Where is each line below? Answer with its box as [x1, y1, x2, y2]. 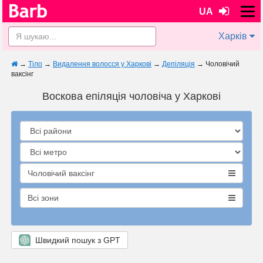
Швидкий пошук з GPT [31, 235, 120, 245]
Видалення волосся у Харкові [53, 60, 151, 68]
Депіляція [162, 60, 195, 68]
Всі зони [28, 193, 59, 203]
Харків [218, 31, 247, 41]
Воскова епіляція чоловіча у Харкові [42, 90, 221, 102]
